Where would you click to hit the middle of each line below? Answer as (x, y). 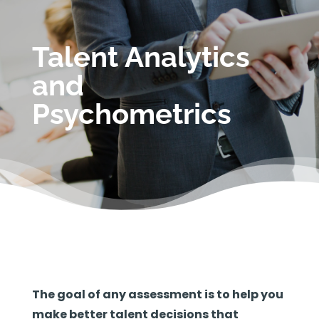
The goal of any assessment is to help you (157, 294)
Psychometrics (131, 114)
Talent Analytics (141, 57)
